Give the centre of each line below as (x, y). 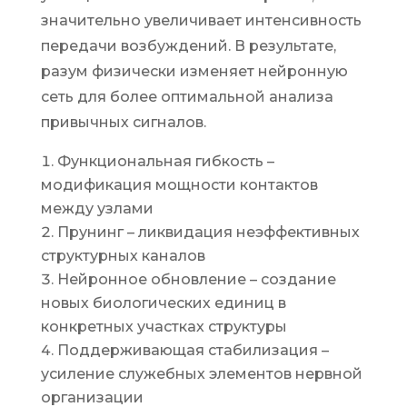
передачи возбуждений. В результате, (188, 46)
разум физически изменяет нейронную (194, 71)
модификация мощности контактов (179, 185)
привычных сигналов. (123, 122)
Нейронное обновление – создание (196, 279)
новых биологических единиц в (163, 303)
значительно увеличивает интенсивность (201, 20)
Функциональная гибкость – (165, 161)
